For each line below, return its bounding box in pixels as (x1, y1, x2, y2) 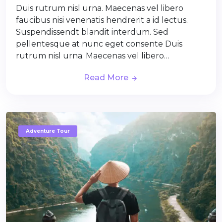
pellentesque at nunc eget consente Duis (16, 39, 182, 49)
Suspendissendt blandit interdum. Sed (16, 27, 168, 37)
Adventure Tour (26, 128, 70, 135)
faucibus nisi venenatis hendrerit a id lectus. (16, 15, 188, 25)
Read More (84, 73, 130, 83)
